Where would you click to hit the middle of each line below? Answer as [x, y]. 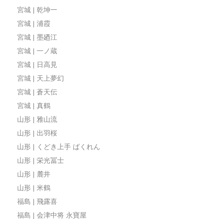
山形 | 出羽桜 [37, 133]
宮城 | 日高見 [37, 65]
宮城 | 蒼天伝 [37, 92]
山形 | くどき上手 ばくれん [59, 147]
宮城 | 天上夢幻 [41, 78]
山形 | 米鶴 [34, 188]
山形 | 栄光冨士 [41, 161]
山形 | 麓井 [34, 174]
